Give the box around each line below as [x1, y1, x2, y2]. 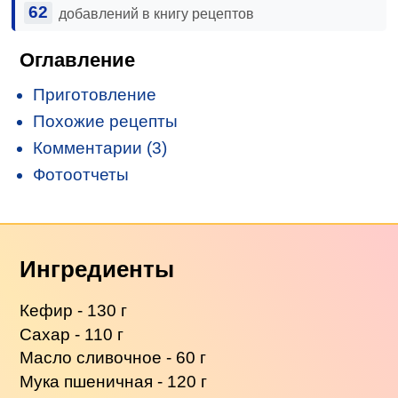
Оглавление [20, 48, 136, 71]
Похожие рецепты [33, 111, 179, 131]
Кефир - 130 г [20, 301, 128, 321]
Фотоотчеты [33, 164, 130, 184]
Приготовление [33, 84, 157, 104]
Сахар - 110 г [20, 324, 124, 344]
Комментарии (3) [33, 138, 168, 157]
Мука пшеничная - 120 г [20, 371, 208, 391]
